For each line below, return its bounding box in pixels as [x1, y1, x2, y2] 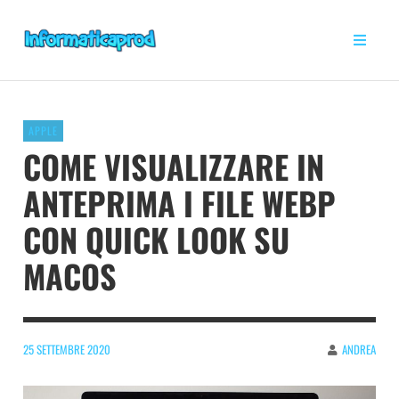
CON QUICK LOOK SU [23, 215, 289, 263]
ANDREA [342, 340, 376, 359]
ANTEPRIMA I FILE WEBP [23, 178, 336, 226]
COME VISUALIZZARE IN [23, 142, 324, 190]
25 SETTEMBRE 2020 [23, 340, 110, 359]
